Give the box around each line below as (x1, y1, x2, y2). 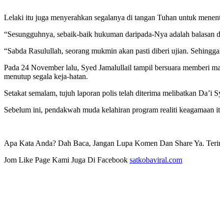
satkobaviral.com (130, 156, 182, 165)
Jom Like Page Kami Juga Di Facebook (4, 156, 130, 165)
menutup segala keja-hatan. (4, 72, 88, 81)
